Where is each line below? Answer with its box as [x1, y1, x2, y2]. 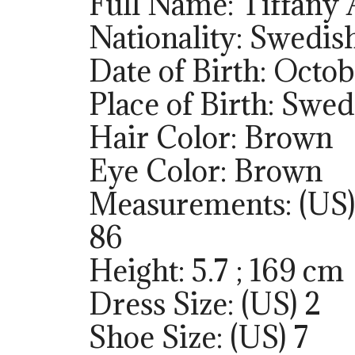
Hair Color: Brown [89, 118, 333, 157]
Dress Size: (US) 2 [89, 284, 322, 323]
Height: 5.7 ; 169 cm [89, 251, 344, 290]
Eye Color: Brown [89, 151, 323, 190]
